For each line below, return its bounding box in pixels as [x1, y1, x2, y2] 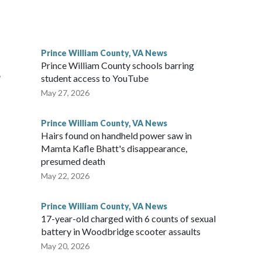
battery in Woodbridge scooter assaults [41, 226, 201, 237]
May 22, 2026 [41, 171, 89, 181]
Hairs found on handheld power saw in [41, 130, 192, 142]
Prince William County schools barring [41, 60, 194, 71]
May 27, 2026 [41, 88, 89, 98]
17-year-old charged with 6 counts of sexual [41, 213, 216, 225]
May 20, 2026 [41, 241, 89, 251]
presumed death [41, 156, 105, 167]
